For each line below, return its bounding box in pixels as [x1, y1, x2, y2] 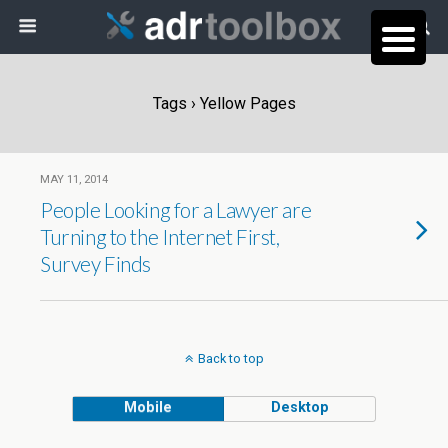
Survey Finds [40, 251, 152, 276]
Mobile [124, 399, 173, 416]
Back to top [197, 351, 264, 366]
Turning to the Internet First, [40, 224, 280, 249]
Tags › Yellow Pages [152, 94, 296, 113]
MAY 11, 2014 [40, 173, 108, 186]
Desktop [270, 399, 329, 416]
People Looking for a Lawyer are [40, 197, 312, 222]
